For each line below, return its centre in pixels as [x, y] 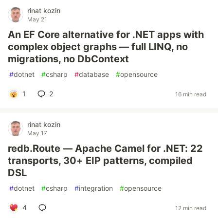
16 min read [191, 94]
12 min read [191, 208]
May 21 [37, 19]
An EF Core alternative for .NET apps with [106, 35]
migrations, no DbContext [68, 59]
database [94, 74]
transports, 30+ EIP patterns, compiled [100, 161]
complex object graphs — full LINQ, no [98, 47]
